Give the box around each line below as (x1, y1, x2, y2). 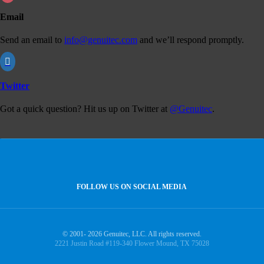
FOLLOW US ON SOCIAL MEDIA (77, 182, 187, 191)
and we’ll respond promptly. (137, 35, 244, 45)
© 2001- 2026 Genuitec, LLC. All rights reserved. (62, 230, 202, 237)
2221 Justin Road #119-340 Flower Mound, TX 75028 (55, 239, 209, 247)
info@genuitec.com (64, 35, 137, 45)
